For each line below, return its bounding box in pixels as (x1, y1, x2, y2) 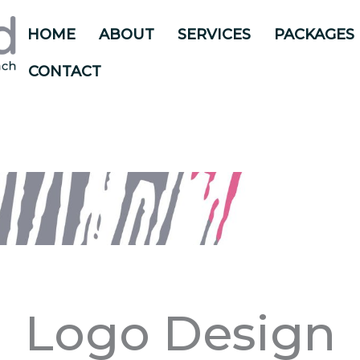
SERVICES (178, 26, 251, 43)
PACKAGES (274, 26, 354, 43)
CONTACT (28, 63, 101, 80)
